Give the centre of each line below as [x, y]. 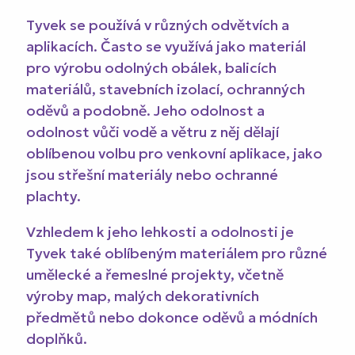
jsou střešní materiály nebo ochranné [152, 175]
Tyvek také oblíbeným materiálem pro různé [176, 253]
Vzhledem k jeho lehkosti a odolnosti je [160, 232]
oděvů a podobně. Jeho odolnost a [145, 111]
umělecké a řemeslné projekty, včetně [155, 275]
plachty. [53, 196]
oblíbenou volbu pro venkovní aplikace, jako [174, 153]
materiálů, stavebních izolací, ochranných [165, 89]
